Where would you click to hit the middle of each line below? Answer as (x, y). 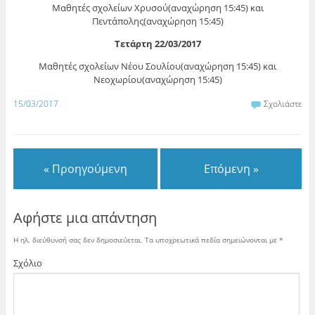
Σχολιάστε (283, 103)
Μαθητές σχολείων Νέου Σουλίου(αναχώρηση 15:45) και (157, 66)
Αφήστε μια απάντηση (85, 218)
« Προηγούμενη (85, 169)
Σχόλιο (27, 263)
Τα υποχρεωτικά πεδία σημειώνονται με (211, 240)
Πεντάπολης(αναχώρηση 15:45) (157, 21)
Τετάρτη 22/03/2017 (157, 44)
